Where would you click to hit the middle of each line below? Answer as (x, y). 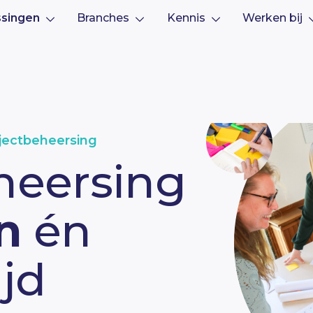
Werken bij (273, 18)
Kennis (186, 18)
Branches (103, 18)
